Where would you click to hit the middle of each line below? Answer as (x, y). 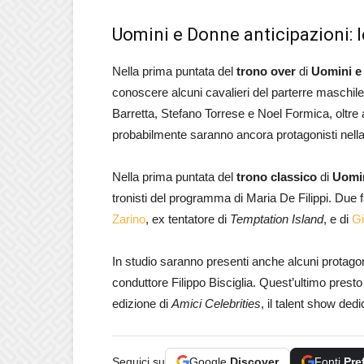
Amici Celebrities (216, 303)
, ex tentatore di (188, 219)
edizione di (142, 303)
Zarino (129, 219)
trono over (266, 71)
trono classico (277, 176)
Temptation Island (277, 219)
